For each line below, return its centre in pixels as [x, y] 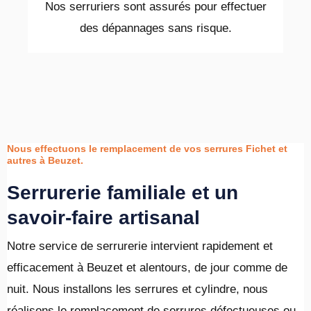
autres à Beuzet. [45, 161]
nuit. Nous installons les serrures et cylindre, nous [137, 289]
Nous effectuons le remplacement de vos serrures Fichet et [147, 149]
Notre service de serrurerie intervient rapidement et [140, 246]
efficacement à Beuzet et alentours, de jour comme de [147, 268]
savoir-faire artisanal [103, 218]
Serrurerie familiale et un [123, 193]
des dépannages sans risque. [155, 28]
